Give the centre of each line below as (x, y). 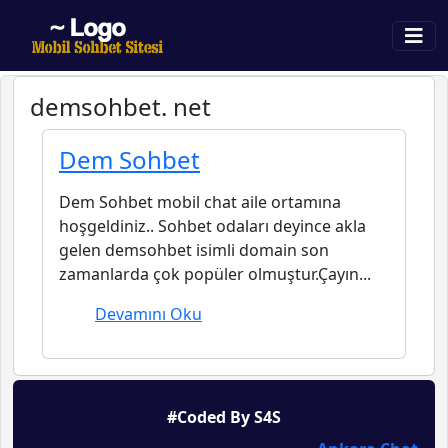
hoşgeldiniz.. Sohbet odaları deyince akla (212, 226)
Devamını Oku (148, 314)
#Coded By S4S (224, 417)
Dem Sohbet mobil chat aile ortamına (200, 202)
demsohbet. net (120, 106)
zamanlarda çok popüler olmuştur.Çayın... (215, 274)
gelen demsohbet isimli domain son (194, 250)
